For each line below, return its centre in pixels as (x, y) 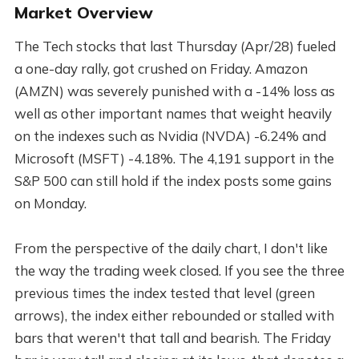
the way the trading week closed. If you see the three (179, 270)
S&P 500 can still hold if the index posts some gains (173, 180)
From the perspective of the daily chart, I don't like (171, 248)
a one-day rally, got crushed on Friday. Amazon (161, 68)
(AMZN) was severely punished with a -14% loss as (174, 91)
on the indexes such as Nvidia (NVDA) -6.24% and (170, 135)
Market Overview (83, 12)
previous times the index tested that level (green (164, 292)
